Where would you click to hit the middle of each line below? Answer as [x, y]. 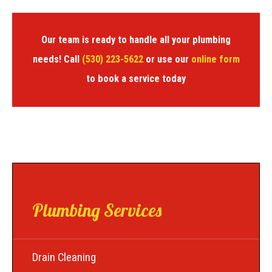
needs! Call [57, 59]
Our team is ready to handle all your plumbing [136, 40]
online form [215, 59]
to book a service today [136, 79]
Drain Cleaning [64, 257]
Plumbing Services [97, 210]
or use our [167, 59]
